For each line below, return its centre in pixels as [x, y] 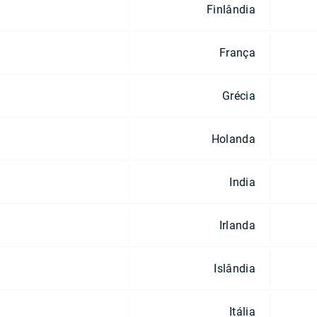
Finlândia [231, 9]
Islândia [235, 268]
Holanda [233, 139]
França [237, 52]
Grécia [239, 96]
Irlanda [237, 225]
